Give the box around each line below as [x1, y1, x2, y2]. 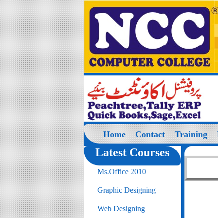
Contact [135, 129, 165, 139]
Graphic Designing [97, 186, 156, 194]
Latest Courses [95, 146, 169, 159]
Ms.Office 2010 [97, 167, 146, 176]
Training [175, 129, 207, 139]
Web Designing [97, 204, 145, 213]
